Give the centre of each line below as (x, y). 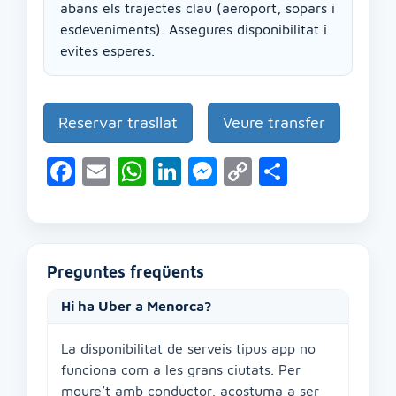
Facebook (136, 172)
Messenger (286, 172)
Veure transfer (274, 122)
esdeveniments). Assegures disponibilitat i (194, 29)
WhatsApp (213, 172)
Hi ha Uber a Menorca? (136, 306)
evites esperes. (107, 50)
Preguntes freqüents (126, 272)
